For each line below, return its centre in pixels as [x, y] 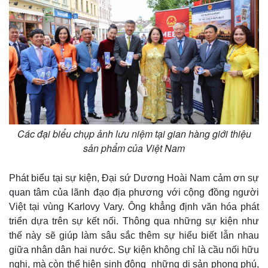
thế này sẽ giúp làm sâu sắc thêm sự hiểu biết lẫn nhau [134, 236]
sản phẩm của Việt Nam [134, 148]
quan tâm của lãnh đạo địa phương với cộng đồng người [134, 193]
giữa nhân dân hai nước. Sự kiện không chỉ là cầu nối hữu [134, 250]
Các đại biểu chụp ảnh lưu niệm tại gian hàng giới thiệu [134, 134]
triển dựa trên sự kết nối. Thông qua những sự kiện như [134, 221]
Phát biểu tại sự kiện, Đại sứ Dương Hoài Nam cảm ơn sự [134, 178]
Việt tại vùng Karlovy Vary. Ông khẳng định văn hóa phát [134, 207]
